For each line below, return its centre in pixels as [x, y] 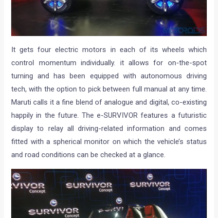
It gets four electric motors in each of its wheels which [109, 50]
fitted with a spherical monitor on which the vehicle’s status [109, 142]
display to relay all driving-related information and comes [109, 129]
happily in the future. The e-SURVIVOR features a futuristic [109, 116]
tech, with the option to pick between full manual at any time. [109, 89]
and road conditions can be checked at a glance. [89, 155]
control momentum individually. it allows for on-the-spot [109, 63]
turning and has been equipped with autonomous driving [109, 76]
